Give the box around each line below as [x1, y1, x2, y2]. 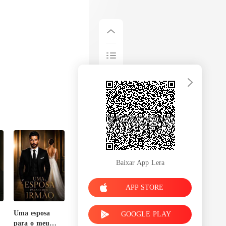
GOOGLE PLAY [121, 210, 171, 218]
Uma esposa [14, 209, 50, 217]
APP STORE [126, 183, 163, 191]
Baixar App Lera [116, 158, 164, 166]
